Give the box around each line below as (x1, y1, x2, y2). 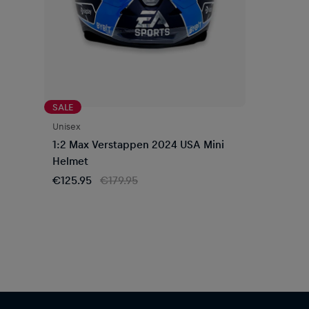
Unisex (52, 119, 81, 132)
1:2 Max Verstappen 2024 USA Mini (52, 137, 224, 151)
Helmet (52, 153, 88, 168)
